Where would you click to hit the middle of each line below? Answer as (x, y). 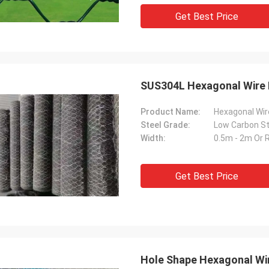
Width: (153, 138)
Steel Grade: (165, 125)
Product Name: (171, 112)
